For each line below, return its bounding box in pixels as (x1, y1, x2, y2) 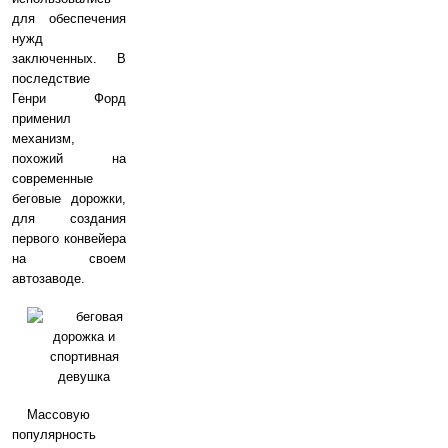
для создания (12, 211, 126, 226)
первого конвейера (12, 231, 126, 246)
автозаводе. (12, 271, 85, 286)
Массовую (27, 407, 90, 422)
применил (12, 111, 71, 126)
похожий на (12, 151, 126, 166)
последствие (12, 71, 90, 86)
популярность (12, 427, 96, 442)
